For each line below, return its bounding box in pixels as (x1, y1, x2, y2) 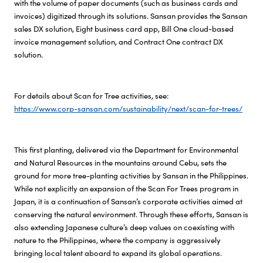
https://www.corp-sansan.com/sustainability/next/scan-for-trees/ (14, 103, 242, 114)
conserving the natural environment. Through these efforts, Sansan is (14, 208, 248, 220)
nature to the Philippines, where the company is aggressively (14, 234, 221, 246)
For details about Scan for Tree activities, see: (14, 90, 168, 102)
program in (198, 183, 238, 194)
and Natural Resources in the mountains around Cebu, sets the (14, 157, 227, 168)
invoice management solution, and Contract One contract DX (14, 36, 223, 48)
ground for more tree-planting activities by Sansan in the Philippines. (14, 170, 248, 181)
